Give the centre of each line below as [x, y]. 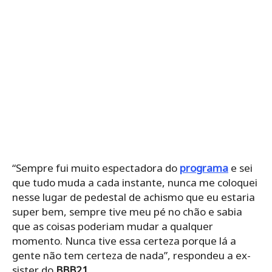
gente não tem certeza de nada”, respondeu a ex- [131, 256]
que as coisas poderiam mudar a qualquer [113, 226]
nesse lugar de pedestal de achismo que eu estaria [134, 197]
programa [204, 168]
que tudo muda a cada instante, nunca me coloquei [135, 183]
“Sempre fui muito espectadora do [96, 168]
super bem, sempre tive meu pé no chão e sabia [127, 212]
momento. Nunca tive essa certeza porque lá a [124, 241]
